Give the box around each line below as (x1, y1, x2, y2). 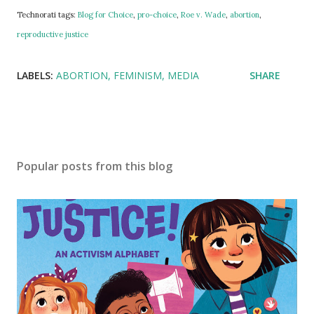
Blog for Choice (78, 10, 133, 20)
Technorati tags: (17, 10, 78, 20)
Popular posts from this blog (17, 158, 172, 174)
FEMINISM (114, 69, 162, 82)
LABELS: (17, 69, 53, 82)
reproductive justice (17, 29, 88, 39)
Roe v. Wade (181, 10, 226, 20)
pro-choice (137, 10, 177, 20)
